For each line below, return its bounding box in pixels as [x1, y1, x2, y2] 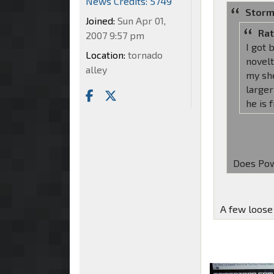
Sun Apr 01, [115, 15, 166, 27]
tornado [125, 49, 163, 61]
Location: [86, 49, 125, 61]
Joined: [86, 15, 115, 27]
